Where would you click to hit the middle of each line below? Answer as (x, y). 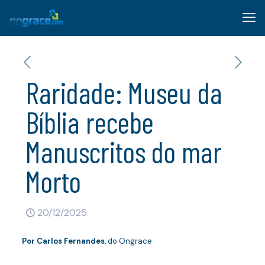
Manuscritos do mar (124, 151)
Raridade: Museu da (124, 92)
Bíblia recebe (90, 122)
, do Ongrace (128, 241)
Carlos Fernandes (70, 241)
